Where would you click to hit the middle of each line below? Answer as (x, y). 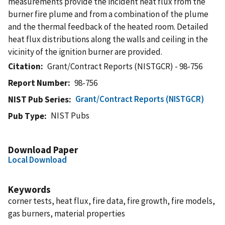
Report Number (38, 83)
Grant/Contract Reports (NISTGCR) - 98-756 (125, 66)
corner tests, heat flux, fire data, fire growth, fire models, (111, 201)
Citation (24, 66)
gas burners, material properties (67, 213)
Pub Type (26, 116)
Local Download (37, 159)
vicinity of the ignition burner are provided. (85, 51)
